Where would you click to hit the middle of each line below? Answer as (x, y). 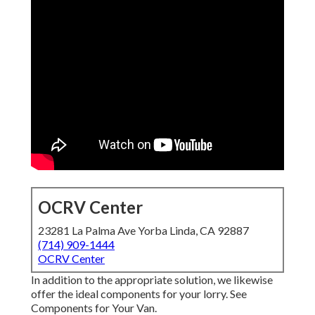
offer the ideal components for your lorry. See (139, 294)
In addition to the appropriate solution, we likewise (152, 280)
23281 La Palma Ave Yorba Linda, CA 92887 (143, 231)
